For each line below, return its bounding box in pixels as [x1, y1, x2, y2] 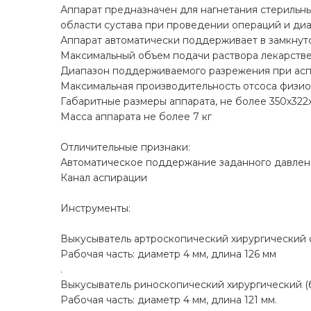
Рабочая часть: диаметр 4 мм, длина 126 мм [60, 248, 276, 261]
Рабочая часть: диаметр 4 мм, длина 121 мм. [60, 294, 277, 307]
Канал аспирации [60, 171, 147, 185]
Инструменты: [60, 202, 131, 215]
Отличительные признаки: [60, 141, 190, 154]
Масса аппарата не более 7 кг [60, 110, 212, 124]
